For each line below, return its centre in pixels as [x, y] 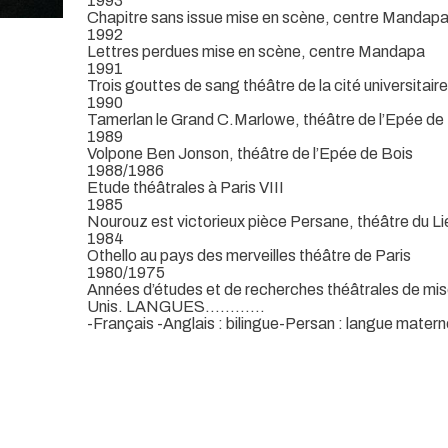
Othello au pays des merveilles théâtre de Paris [249, 255]
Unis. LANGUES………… [176, 306]
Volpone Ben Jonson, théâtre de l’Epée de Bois [250, 153]
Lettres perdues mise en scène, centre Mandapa [256, 51]
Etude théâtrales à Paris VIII [185, 187]
